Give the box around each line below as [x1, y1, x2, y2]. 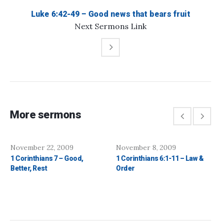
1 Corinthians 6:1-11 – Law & [116, 154, 203, 163]
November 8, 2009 [116, 143, 176, 152]
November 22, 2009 [10, 143, 74, 152]
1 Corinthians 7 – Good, [10, 154, 83, 163]
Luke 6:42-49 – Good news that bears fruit [31, 9, 190, 19]
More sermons [10, 109, 81, 121]
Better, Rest [10, 164, 47, 173]
